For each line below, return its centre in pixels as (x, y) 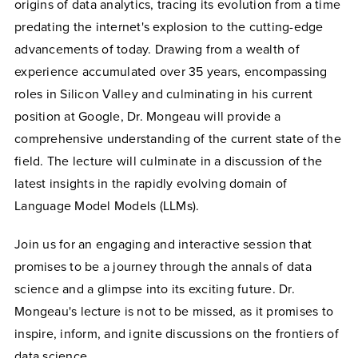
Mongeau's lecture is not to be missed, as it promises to (174, 311)
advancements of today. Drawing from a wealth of (157, 49)
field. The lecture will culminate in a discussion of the (168, 161)
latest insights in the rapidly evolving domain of (151, 183)
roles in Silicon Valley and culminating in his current (164, 94)
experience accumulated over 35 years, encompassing (171, 72)
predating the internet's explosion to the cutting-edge (169, 27)
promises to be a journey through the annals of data (163, 267)
